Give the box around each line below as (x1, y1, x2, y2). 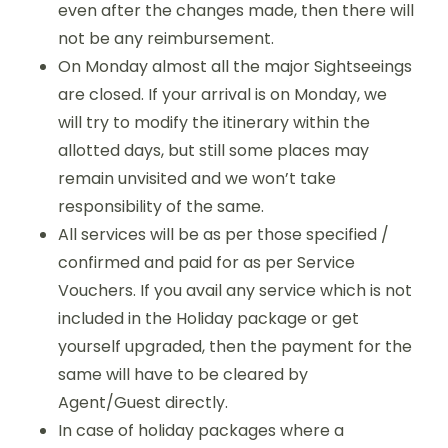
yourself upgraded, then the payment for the (58, 334, 412, 358)
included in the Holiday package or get (58, 306, 359, 330)
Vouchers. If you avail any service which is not (58, 278, 412, 302)
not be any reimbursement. (58, 26, 274, 50)
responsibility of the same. (58, 194, 264, 218)
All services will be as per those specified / (58, 222, 389, 246)
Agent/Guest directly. (58, 390, 228, 414)
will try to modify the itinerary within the (58, 110, 370, 134)
